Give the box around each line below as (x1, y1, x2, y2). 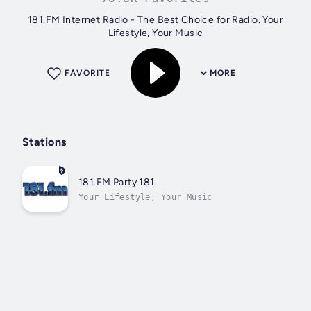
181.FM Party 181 (78, 176, 155, 188)
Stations (22, 135, 67, 149)
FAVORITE (65, 68, 110, 78)
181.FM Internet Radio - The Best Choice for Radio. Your (27, 14, 284, 26)
